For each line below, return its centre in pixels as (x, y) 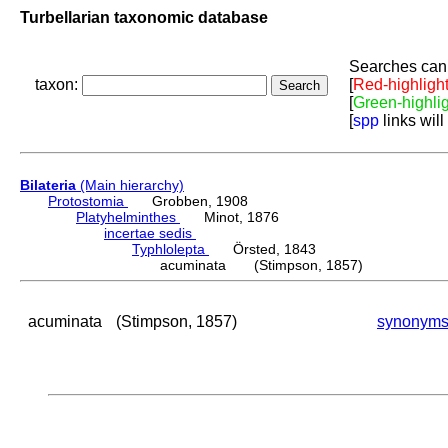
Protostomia (88, 201)
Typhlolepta (170, 249)
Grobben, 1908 (188, 201)
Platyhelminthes (128, 217)
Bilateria (48, 185)
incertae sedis (150, 233)
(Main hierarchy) (130, 185)
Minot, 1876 (229, 217)
